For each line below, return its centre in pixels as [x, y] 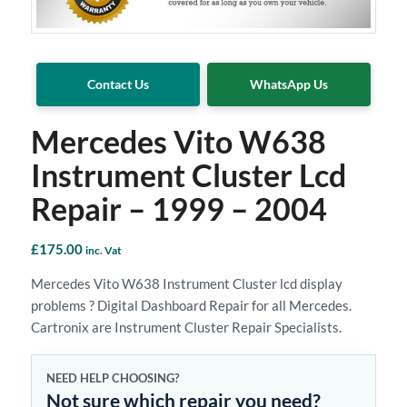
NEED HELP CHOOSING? [112, 378]
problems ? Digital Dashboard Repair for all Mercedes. [191, 306]
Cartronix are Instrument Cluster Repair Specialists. [186, 328]
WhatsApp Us [289, 84]
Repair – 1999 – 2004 [179, 208]
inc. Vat [103, 250]
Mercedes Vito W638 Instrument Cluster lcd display [186, 284]
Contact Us [118, 84]
